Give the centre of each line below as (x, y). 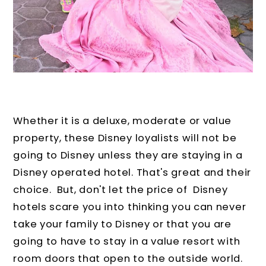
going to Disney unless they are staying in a (128, 155)
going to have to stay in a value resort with (127, 241)
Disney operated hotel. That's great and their (132, 172)
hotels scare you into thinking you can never (130, 207)
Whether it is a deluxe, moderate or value (123, 121)
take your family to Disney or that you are (122, 224)
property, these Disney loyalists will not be (125, 138)
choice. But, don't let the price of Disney (121, 189)
